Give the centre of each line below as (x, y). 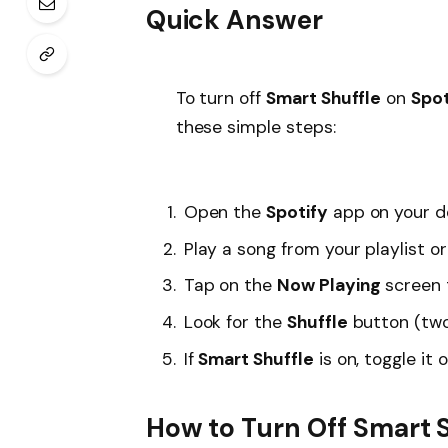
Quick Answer (234, 19)
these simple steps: (255, 127)
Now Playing (329, 285)
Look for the (235, 322)
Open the (225, 212)
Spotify (297, 212)
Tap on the (230, 285)
